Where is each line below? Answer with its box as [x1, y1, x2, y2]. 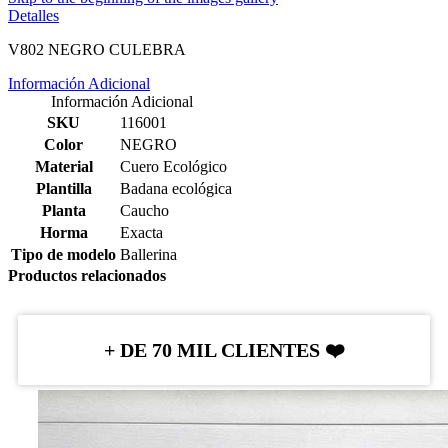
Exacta [120, 224, 163, 242]
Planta [41, 202, 86, 220]
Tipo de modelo [11, 246, 116, 264]
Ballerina [120, 246, 177, 264]
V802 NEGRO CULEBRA [8, 41, 186, 59]
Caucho [120, 202, 169, 220]
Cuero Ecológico [120, 158, 227, 176]
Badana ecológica [120, 180, 232, 198]
